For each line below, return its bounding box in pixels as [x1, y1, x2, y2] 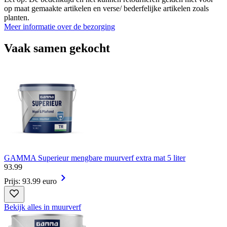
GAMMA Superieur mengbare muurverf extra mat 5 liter [4, 153, 185, 162]
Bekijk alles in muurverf [4, 202, 81, 211]
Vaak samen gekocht [4, 42, 110, 55]
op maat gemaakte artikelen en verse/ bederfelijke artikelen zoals [4, 4, 209, 13]
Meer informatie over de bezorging [4, 22, 115, 31]
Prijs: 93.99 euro [4, 176, 57, 185]
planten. [4, 13, 29, 22]
